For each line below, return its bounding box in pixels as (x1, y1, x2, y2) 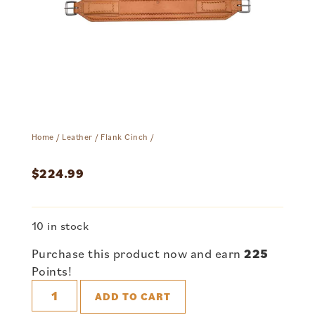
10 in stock (31, 217, 89, 233)
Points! (31, 263, 72, 280)
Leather (62, 131, 93, 143)
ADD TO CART (95, 290, 172, 304)
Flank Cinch (101, 131, 148, 143)
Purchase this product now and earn (31, 245, 245, 262)
